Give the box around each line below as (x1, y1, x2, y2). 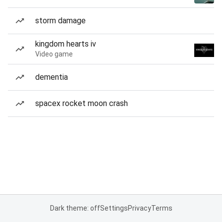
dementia (35, 72, 68, 82)
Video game (35, 50, 73, 58)
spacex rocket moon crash (35, 99, 128, 108)
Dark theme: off (50, 204, 100, 212)
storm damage (35, 16, 86, 25)
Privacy (127, 204, 151, 212)
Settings (100, 204, 128, 212)
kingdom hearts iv (35, 39, 96, 49)
